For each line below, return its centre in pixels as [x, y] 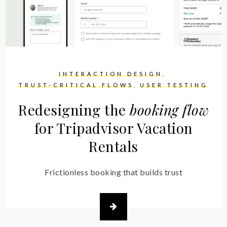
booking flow [169, 109]
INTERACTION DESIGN [110, 73]
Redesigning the [74, 109]
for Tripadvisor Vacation [113, 128]
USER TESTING [174, 85]
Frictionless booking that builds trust [113, 172]
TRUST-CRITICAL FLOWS [76, 85]
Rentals [113, 146]
